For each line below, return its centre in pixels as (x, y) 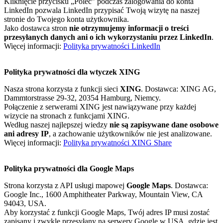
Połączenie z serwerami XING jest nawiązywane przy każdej (100, 107)
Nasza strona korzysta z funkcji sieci (62, 89)
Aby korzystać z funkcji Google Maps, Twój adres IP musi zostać (107, 213)
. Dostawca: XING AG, (178, 89)
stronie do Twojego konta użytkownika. (66, 19)
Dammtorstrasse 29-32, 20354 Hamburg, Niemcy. (82, 98)
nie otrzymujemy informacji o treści (129, 28)
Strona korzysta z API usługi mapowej (65, 186)
